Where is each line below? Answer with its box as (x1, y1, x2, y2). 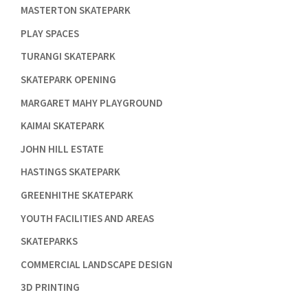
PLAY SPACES (20, 26, 79, 40)
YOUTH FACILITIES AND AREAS (20, 211, 154, 225)
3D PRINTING (20, 280, 80, 294)
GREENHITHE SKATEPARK (20, 188, 133, 201)
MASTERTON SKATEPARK (20, 3, 131, 17)
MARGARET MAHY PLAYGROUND (20, 96, 163, 109)
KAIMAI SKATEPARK (20, 119, 104, 133)
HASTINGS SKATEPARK (20, 165, 120, 179)
